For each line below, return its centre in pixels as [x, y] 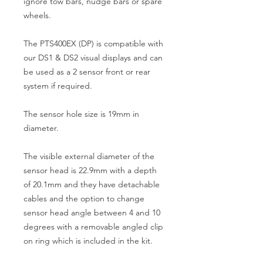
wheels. [37, 15]
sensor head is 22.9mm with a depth [90, 170]
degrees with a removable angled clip [93, 227]
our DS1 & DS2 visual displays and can [93, 58]
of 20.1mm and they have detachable [92, 184]
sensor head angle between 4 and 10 [92, 213]
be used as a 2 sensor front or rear [87, 72]
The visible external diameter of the [89, 156]
